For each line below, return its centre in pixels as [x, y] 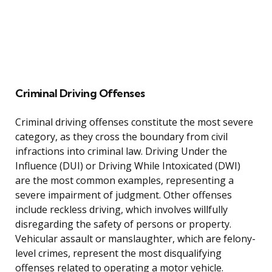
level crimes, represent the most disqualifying [118, 253]
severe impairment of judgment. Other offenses [124, 195]
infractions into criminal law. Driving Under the [121, 151]
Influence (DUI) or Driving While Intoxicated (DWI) [128, 166]
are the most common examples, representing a [124, 181]
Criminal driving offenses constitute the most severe [134, 122]
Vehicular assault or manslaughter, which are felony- [135, 239]
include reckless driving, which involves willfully [121, 210]
